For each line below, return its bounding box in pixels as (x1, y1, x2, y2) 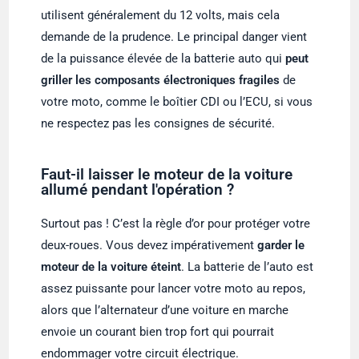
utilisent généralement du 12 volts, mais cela (41, 7, 280, 22)
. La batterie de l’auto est (181, 259, 314, 274)
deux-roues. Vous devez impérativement (41, 237, 258, 252)
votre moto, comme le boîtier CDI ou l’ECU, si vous (41, 94, 313, 109)
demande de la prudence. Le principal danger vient (41, 29, 308, 44)
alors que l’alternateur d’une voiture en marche (41, 302, 289, 317)
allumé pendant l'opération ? (41, 179, 235, 199)
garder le (257, 237, 305, 252)
